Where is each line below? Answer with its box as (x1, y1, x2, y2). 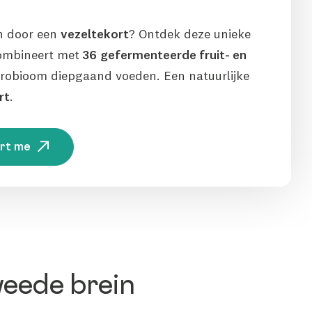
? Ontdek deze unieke (129, 26, 251, 42)
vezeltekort (61, 26, 129, 42)
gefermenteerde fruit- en (100, 47, 247, 63)
